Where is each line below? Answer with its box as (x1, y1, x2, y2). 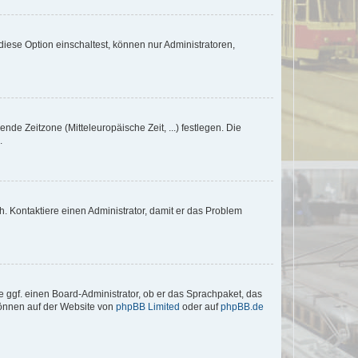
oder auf (180, 300, 221, 312)
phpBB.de (221, 300, 264, 312)
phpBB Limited (116, 300, 180, 312)
